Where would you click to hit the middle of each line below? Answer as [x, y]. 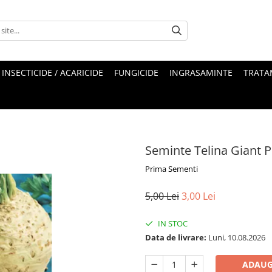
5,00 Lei [162, 196]
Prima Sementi [172, 169]
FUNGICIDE [136, 73]
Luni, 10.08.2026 [236, 237]
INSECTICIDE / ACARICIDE [53, 73]
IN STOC [172, 223]
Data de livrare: [176, 237]
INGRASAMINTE [201, 73]
